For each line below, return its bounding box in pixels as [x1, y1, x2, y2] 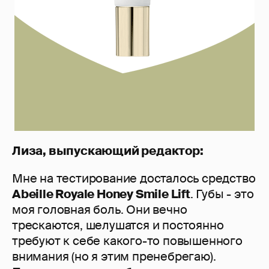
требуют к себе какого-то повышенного [12, 233, 243, 249]
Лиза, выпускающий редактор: [12, 143, 204, 159]
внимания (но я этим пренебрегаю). [12, 249, 216, 265]
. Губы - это [190, 186, 254, 202]
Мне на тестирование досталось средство [12, 171, 256, 187]
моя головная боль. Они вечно [12, 202, 187, 218]
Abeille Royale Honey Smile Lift [12, 186, 190, 202]
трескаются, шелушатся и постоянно [12, 217, 224, 234]
